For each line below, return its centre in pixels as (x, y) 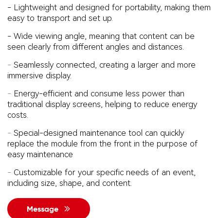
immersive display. (39, 75)
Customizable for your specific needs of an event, (105, 172)
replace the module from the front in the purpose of (102, 144)
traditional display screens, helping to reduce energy (102, 104)
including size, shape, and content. (70, 183)
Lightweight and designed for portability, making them (112, 7)
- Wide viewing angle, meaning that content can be (101, 36)
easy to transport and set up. (60, 18)
